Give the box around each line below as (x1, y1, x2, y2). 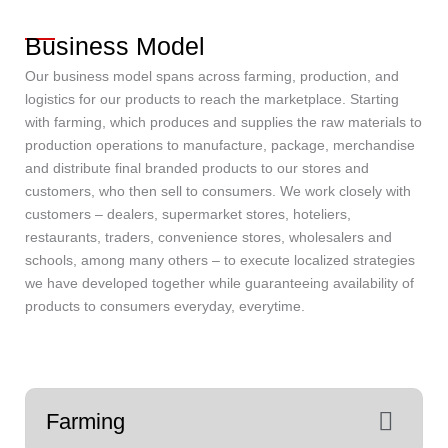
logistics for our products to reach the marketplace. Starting (25, 91, 399, 107)
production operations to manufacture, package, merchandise (25, 137, 415, 153)
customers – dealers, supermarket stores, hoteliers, (25, 206, 351, 222)
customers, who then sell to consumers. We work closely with (25, 183, 411, 199)
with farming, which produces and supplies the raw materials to (25, 114, 422, 130)
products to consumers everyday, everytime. (25, 298, 305, 314)
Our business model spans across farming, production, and (25, 68, 399, 84)
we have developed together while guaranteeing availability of (25, 275, 414, 291)
